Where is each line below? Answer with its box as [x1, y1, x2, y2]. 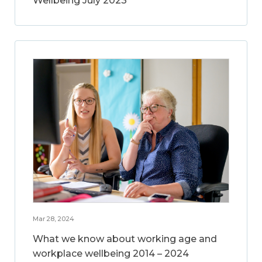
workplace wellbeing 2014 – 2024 [33, 248, 189, 260]
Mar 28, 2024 [33, 215, 74, 223]
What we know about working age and [33, 233, 217, 245]
